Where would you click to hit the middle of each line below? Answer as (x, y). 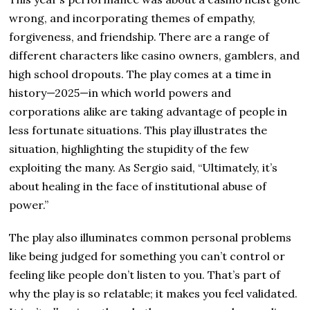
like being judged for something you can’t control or (147, 256)
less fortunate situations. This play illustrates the (138, 130)
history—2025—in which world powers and (120, 92)
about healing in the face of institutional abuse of (138, 186)
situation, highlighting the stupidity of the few (129, 148)
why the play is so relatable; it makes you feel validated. (154, 293)
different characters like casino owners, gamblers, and (155, 55)
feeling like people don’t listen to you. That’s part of (145, 274)
